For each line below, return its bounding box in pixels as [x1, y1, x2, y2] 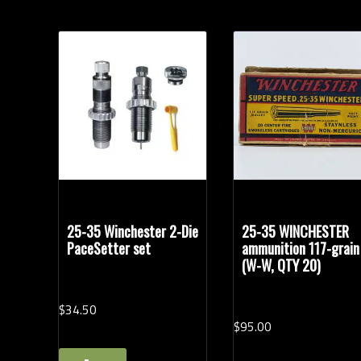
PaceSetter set [66, 237, 151, 259]
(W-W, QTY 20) [242, 254, 322, 276]
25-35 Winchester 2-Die [66, 220, 198, 242]
